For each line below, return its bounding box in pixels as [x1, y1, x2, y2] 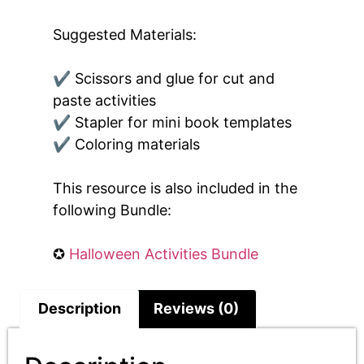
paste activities [52, 91, 156, 109]
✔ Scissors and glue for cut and [52, 69, 275, 87]
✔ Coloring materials [52, 135, 204, 153]
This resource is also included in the [52, 179, 297, 197]
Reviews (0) [153, 300, 239, 318]
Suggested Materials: [52, 25, 197, 43]
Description [37, 300, 121, 318]
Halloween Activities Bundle [68, 245, 258, 262]
